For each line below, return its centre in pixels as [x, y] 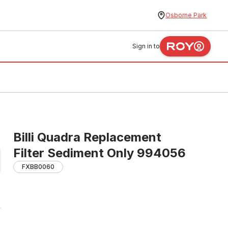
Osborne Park [186, 15]
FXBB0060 [38, 167]
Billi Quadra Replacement [87, 137]
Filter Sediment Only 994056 [99, 153]
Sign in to [146, 46]
